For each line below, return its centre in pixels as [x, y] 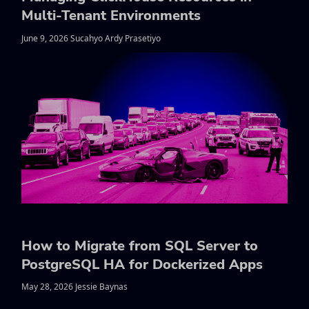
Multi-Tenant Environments [111, 16]
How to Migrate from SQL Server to [140, 246]
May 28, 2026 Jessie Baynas [74, 287]
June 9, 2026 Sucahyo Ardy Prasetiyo [91, 38]
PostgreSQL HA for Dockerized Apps [142, 264]
